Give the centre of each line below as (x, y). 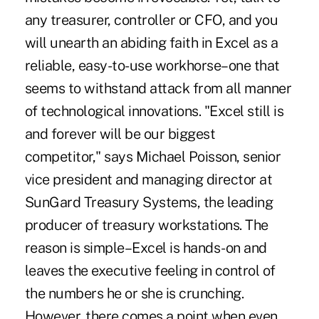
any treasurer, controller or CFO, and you (151, 20)
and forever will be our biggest (120, 134)
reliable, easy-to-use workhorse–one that (152, 66)
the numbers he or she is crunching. (134, 294)
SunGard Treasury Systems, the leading (149, 203)
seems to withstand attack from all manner (158, 89)
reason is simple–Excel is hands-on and (146, 248)
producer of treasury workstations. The (146, 225)
